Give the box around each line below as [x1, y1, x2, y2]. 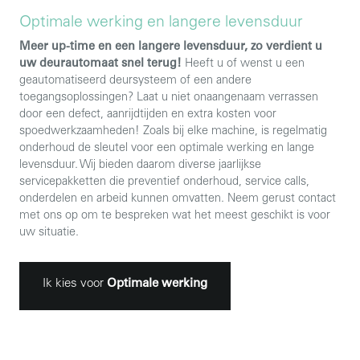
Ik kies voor [43, 278, 107, 291]
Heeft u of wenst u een [182, 59, 305, 71]
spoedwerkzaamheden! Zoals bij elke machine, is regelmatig [19, 126, 327, 138]
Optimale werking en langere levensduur [19, 15, 303, 31]
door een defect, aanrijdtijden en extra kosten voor [19, 109, 276, 121]
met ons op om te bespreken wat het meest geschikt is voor [19, 211, 330, 223]
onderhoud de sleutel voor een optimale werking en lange [19, 143, 314, 155]
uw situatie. [19, 227, 79, 239]
